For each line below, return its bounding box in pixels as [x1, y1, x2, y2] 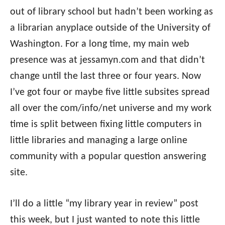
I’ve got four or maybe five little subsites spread [10, 87, 210, 97]
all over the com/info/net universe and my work [10, 103, 211, 114]
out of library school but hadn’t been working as [10, 7, 213, 17]
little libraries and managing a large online [10, 135, 187, 146]
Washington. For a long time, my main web [10, 39, 189, 49]
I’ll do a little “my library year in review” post [10, 198, 198, 209]
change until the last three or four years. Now [10, 71, 201, 81]
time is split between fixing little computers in [10, 119, 202, 130]
